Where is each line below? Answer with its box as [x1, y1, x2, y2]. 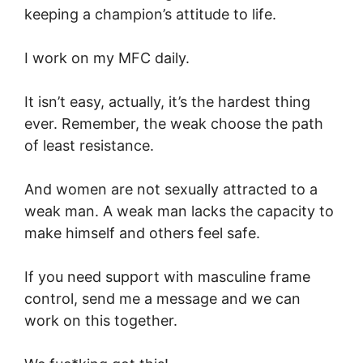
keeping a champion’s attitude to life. [24, 6, 276, 23]
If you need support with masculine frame [24, 268, 310, 286]
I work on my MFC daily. [24, 49, 190, 67]
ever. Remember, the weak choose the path [24, 115, 323, 133]
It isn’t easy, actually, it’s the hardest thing [24, 93, 310, 111]
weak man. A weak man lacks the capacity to [24, 203, 334, 220]
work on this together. [24, 312, 177, 330]
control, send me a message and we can [24, 290, 301, 308]
